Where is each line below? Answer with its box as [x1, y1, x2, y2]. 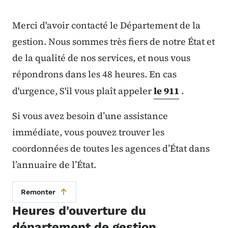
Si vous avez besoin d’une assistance [12, 109, 168, 123]
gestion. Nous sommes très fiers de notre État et [12, 35, 215, 48]
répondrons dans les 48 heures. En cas [12, 68, 177, 81]
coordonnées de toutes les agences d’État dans [12, 142, 210, 155]
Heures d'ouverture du [12, 204, 146, 218]
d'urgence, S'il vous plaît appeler [12, 84, 154, 98]
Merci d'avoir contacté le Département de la [12, 19, 201, 32]
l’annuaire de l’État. [12, 158, 96, 172]
